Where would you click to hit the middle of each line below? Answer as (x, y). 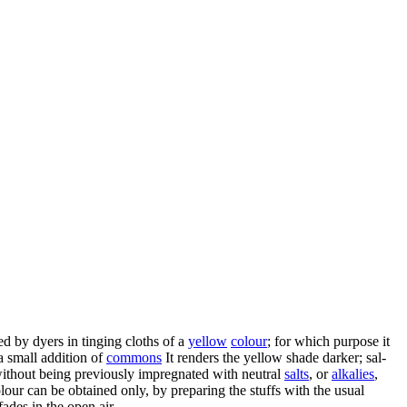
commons (134, 357)
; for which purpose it (328, 341)
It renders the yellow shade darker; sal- (274, 357)
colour (249, 341)
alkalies (353, 373)
